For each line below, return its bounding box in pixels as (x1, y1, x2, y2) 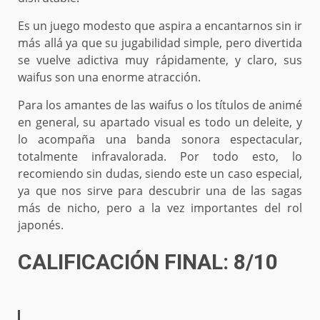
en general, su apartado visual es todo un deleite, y (18, 114, 302, 130)
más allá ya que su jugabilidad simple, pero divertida (18, 34, 302, 51)
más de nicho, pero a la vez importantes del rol (18, 199, 302, 216)
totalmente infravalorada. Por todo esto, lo (18, 148, 302, 164)
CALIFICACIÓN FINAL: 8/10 (18, 249, 278, 274)
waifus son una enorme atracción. (18, 69, 201, 85)
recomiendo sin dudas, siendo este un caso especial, (18, 165, 302, 181)
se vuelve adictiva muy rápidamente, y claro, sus (18, 51, 302, 68)
